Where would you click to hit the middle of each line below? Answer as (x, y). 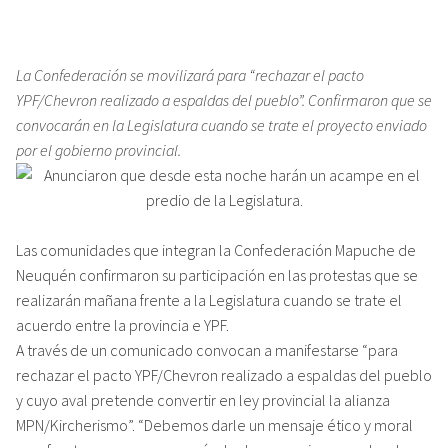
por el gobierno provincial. (98, 149)
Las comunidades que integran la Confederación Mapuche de (216, 249)
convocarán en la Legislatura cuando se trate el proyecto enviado (221, 124)
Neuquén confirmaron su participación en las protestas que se (217, 274)
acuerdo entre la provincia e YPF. (122, 324)
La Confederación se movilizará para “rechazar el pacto (190, 74)
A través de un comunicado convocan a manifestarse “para (207, 349)
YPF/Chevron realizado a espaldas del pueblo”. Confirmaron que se (224, 99)
